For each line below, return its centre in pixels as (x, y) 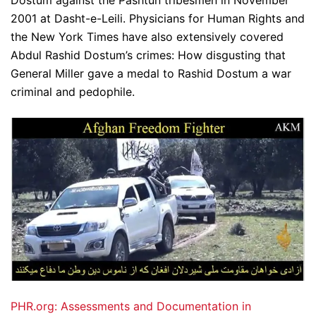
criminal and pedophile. (73, 92)
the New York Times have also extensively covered (147, 37)
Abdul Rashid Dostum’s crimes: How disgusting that (148, 55)
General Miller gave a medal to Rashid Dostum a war (151, 74)
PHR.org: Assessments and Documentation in (131, 306)
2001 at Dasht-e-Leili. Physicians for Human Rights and (158, 19)
